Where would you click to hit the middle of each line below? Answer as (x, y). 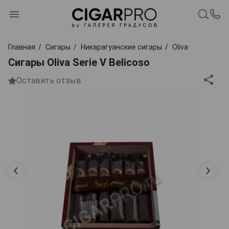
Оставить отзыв (49, 81)
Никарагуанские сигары (121, 47)
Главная (22, 47)
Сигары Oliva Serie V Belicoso (79, 62)
